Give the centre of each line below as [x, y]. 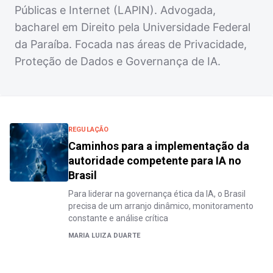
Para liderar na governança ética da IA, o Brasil [157, 194]
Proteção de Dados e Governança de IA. [118, 61]
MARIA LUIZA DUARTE [104, 236]
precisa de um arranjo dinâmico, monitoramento [161, 206]
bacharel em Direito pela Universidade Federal [133, 27]
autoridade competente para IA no [155, 161]
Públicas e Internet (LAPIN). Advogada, [115, 10]
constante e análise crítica [118, 218]
